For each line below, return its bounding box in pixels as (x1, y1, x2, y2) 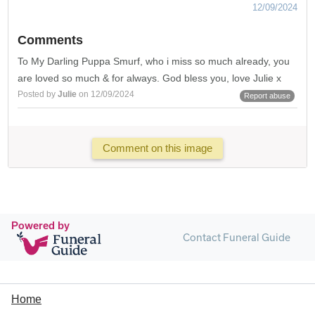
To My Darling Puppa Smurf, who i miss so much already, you (18, 55, 290, 67)
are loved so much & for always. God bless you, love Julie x (18, 72, 282, 84)
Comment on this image (102, 142, 212, 155)
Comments (18, 32, 84, 47)
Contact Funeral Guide (182, 231, 290, 243)
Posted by (18, 89, 58, 99)
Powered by (11, 219, 70, 231)
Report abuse (243, 91, 290, 100)
